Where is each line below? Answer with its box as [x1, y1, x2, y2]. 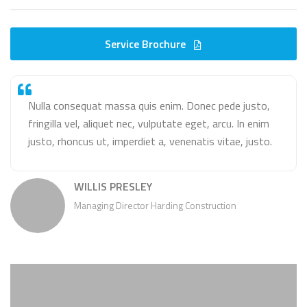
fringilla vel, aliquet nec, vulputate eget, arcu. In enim [28, 115, 269, 132]
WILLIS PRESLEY [74, 178, 152, 195]
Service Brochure [104, 36, 188, 52]
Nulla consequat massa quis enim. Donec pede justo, [28, 97, 270, 114]
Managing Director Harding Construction [74, 198, 236, 212]
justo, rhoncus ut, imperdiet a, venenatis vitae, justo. [28, 133, 272, 149]
